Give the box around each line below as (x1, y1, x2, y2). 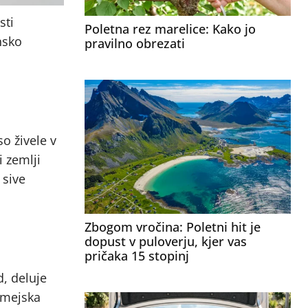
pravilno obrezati (84, 35, 185, 52)
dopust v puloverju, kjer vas (84, 233, 247, 250)
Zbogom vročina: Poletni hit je (84, 219, 261, 235)
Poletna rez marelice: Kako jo (84, 21, 256, 37)
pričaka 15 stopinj (84, 247, 189, 264)
